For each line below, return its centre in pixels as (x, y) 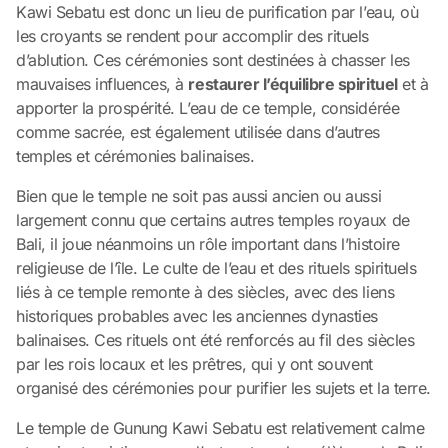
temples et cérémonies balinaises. (135, 155)
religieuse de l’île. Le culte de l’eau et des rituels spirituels (216, 267)
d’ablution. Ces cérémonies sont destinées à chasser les (213, 59)
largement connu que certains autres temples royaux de (213, 219)
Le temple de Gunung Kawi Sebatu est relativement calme (220, 427)
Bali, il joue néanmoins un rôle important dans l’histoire (208, 243)
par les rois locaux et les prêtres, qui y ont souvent (194, 363)
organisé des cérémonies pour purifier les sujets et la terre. (223, 387)
